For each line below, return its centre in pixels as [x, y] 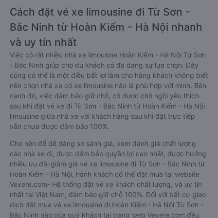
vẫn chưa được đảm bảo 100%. [60, 126]
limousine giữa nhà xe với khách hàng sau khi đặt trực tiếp [102, 116]
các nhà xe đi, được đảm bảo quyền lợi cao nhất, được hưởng [108, 154]
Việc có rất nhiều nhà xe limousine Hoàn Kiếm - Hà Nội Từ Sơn [108, 55]
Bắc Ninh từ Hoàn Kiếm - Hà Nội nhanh [106, 27]
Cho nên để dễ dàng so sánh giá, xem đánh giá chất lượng [103, 143]
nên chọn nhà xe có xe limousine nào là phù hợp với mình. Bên [108, 85]
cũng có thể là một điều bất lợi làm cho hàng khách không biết [109, 75]
